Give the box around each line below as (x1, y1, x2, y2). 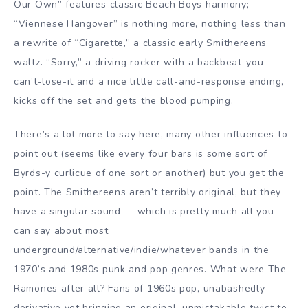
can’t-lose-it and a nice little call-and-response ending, (14, 74, 284, 88)
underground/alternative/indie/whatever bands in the (14, 243, 269, 256)
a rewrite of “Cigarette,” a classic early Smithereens (14, 36, 267, 49)
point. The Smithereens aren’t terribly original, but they (14, 185, 281, 199)
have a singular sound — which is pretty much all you (14, 204, 274, 218)
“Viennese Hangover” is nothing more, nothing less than (14, 16, 286, 30)
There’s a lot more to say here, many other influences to (14, 127, 288, 141)
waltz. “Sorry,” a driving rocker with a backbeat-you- (14, 55, 269, 69)
